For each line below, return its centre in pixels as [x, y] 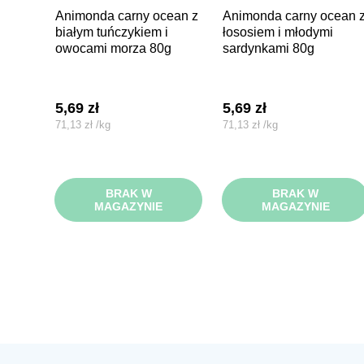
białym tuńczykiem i [112, 32]
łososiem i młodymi [277, 32]
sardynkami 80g [268, 48]
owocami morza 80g [114, 48]
